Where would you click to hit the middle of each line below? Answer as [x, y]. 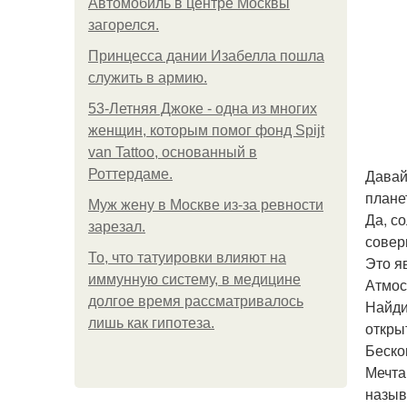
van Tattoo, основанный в [173, 152]
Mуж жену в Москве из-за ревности [206, 205]
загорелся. [124, 25]
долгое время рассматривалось [196, 301]
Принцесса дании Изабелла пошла [206, 56]
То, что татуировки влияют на [187, 258]
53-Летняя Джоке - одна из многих [203, 109]
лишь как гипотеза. [151, 323]
